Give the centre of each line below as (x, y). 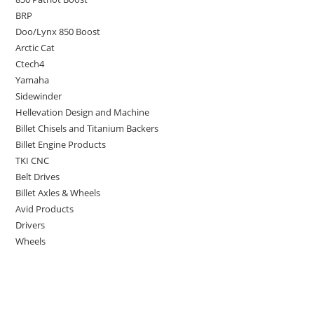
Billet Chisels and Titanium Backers (87, 129)
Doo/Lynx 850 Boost (58, 32)
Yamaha (33, 80)
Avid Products (45, 209)
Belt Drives (38, 177)
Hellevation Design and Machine (83, 112)
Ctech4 (30, 64)
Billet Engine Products (61, 145)
